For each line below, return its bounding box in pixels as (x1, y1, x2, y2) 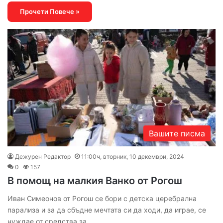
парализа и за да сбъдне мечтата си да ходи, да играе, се (7, 205, 206, 214)
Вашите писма (149, 128, 205, 138)
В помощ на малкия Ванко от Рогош (7, 174, 182, 187)
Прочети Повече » (20, 7, 80, 15)
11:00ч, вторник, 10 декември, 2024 (81, 152, 184, 160)
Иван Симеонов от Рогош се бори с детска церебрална (7, 194, 197, 203)
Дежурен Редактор (15, 152, 71, 160)
